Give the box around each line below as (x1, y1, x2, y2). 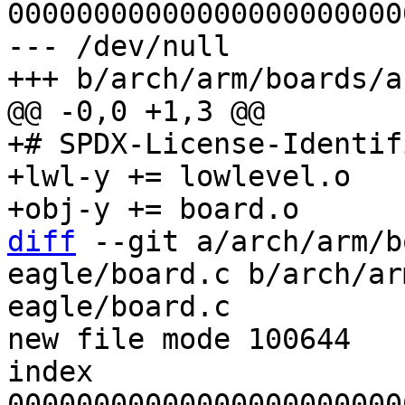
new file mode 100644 (7, 323, 351, 355)
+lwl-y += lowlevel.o (7, 160, 351, 193)
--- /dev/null (7, 30, 231, 62)
